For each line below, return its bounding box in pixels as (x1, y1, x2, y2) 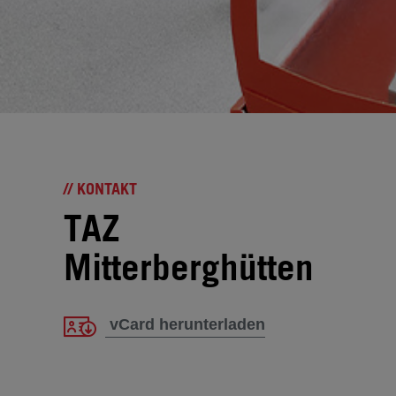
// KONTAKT (64, 179, 137, 199)
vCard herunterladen (110, 316, 265, 334)
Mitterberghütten (64, 244, 314, 290)
